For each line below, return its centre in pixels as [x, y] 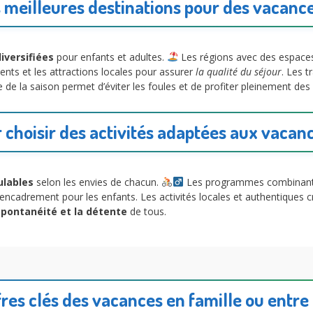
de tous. [147, 212]
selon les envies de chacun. [97, 182]
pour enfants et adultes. [110, 57]
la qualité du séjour [239, 71]
